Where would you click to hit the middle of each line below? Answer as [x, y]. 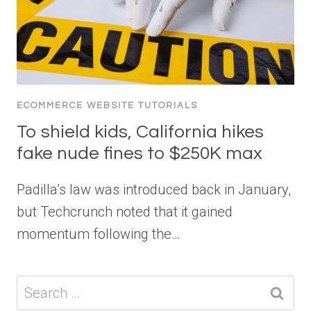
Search [37, 286]
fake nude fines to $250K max [140, 153]
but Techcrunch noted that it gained [125, 211]
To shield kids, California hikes [140, 132]
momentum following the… [99, 234]
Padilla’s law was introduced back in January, [154, 189]
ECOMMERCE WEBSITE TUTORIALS [107, 105]
